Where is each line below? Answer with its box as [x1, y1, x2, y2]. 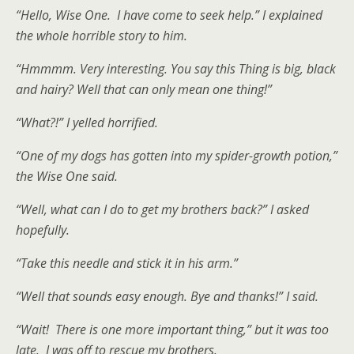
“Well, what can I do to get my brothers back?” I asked [16, 201, 309, 218]
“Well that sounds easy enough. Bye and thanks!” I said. [16, 288, 318, 305]
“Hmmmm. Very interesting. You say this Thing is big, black [16, 60, 336, 77]
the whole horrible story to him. [16, 27, 190, 44]
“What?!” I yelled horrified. [16, 114, 161, 131]
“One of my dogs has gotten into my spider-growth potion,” [16, 147, 337, 164]
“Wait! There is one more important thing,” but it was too [16, 321, 329, 338]
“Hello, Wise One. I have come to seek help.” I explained [16, 6, 322, 24]
